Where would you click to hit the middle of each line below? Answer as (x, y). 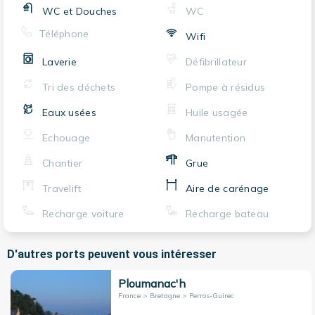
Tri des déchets (79, 87)
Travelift (62, 188)
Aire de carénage (227, 188)
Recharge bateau (227, 214)
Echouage (66, 138)
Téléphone (64, 34)
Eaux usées (69, 112)
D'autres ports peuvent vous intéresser (112, 254)
